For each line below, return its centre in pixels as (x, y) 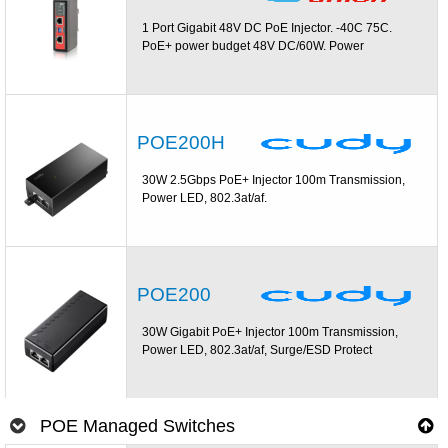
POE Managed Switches (138, 426)
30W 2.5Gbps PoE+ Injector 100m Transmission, (274, 179)
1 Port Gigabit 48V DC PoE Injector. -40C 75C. (267, 27)
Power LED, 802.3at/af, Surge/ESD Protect (257, 349)
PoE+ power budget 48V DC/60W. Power (253, 45)
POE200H (181, 142)
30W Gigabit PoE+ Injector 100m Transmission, (270, 331)
